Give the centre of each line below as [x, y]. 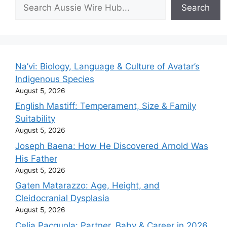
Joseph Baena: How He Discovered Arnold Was [112, 146]
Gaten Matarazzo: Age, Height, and [87, 185]
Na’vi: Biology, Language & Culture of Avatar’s [107, 66]
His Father [36, 158]
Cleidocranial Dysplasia [62, 198]
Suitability [35, 119]
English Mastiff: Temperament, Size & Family [106, 106]
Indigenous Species [55, 79]
